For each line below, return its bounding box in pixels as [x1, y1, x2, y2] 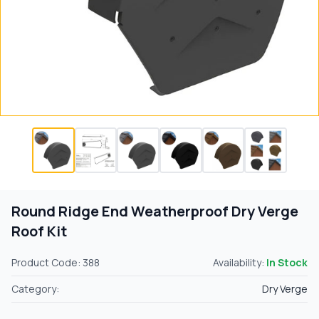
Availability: [213, 255, 266, 269]
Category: [11, 281, 59, 296]
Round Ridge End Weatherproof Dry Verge [11, 201, 298, 221]
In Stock [266, 255, 308, 269]
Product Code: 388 [11, 255, 100, 269]
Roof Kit [11, 221, 67, 241]
